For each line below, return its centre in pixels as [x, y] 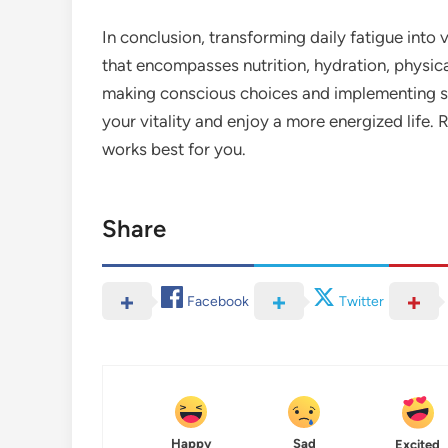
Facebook [218, 301]
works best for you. [174, 148]
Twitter [361, 301]
